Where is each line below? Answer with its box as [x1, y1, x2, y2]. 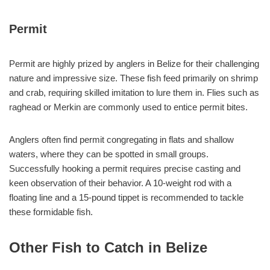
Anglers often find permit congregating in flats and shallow [9, 134, 234, 145]
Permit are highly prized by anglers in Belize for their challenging [9, 58, 259, 69]
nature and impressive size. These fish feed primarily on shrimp [9, 72, 258, 83]
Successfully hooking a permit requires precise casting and [9, 163, 240, 174]
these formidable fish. [9, 206, 93, 217]
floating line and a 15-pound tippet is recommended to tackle [9, 192, 243, 202]
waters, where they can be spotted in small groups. [9, 148, 209, 159]
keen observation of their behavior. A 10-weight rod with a [9, 177, 231, 188]
